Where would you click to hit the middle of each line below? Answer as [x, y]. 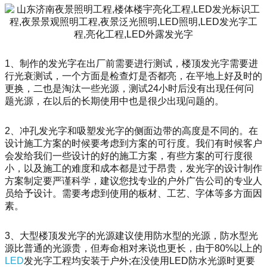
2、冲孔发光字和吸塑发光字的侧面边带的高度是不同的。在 [131, 131]
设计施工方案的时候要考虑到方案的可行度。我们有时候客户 [133, 144]
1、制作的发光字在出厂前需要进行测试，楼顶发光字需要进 [131, 64]
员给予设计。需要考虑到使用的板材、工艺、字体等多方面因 [133, 194]
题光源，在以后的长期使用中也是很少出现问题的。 [114, 101]
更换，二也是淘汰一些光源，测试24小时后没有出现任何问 [129, 89]
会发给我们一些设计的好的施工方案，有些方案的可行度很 [129, 156]
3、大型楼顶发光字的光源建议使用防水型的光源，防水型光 [131, 236]
